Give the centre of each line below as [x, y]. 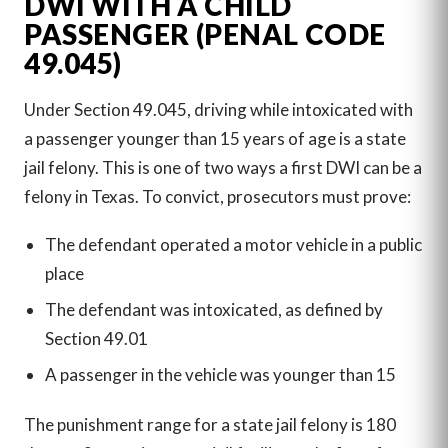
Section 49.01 [96, 338]
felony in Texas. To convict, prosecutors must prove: [217, 197]
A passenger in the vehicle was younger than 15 [220, 375]
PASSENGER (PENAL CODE [205, 33]
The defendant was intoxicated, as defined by [213, 309]
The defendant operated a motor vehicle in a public [233, 244]
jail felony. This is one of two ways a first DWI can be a [223, 168]
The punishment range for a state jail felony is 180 [210, 424]
